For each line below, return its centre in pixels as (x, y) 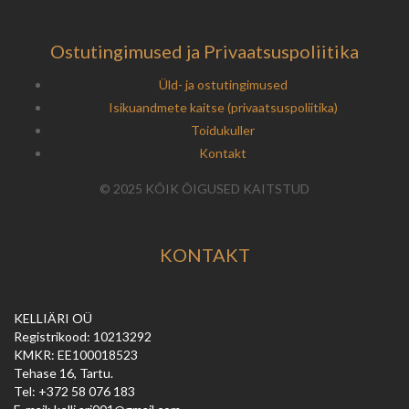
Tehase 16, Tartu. (63, 373)
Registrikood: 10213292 (83, 337)
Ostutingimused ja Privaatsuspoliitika (204, 52)
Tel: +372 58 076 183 (74, 392)
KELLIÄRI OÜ (53, 319)
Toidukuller (223, 131)
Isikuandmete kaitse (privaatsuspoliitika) (223, 108)
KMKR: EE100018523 (76, 355)
